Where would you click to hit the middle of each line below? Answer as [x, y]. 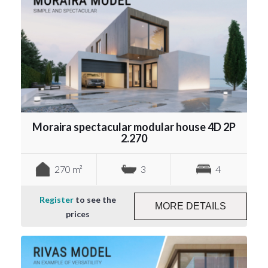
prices [77, 214]
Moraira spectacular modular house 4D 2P [134, 127]
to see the [95, 199]
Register [56, 199]
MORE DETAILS [191, 206]
